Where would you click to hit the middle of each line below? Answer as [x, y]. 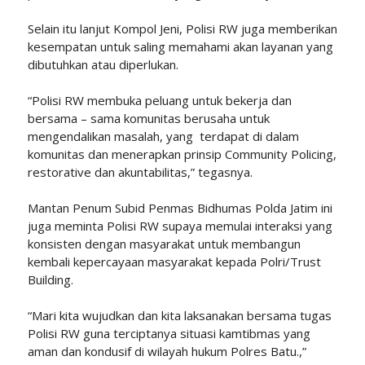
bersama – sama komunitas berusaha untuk [148, 118]
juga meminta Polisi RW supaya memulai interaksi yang [180, 225]
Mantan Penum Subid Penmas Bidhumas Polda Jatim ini [180, 207]
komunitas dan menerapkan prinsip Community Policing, [182, 154]
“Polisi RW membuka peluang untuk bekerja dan [159, 100]
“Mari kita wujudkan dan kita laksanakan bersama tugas [179, 315]
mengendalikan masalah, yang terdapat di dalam [163, 136]
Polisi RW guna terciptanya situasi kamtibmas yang [169, 333]
